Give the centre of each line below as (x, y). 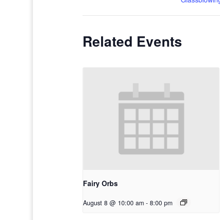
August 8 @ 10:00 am (113, 203)
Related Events (132, 41)
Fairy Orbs (100, 183)
